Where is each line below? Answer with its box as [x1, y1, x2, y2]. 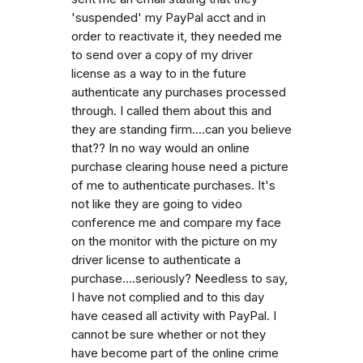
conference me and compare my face [71, 215, 281, 230]
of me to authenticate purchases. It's [71, 177, 275, 193]
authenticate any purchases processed [71, 84, 286, 100]
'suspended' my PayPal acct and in [71, 10, 266, 25]
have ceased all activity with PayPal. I [71, 308, 276, 323]
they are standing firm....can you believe [71, 122, 292, 137]
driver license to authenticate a [71, 252, 241, 267]
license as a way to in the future [71, 66, 246, 81]
